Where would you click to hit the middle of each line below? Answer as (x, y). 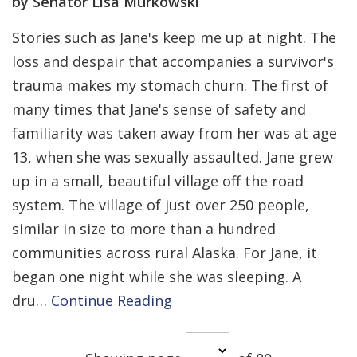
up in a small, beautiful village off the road (158, 181)
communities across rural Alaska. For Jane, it (165, 253)
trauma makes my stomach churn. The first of (170, 85)
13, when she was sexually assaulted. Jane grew (173, 157)
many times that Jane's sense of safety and (159, 109)
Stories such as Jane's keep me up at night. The (174, 37)
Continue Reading (112, 300)
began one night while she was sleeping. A (157, 277)
